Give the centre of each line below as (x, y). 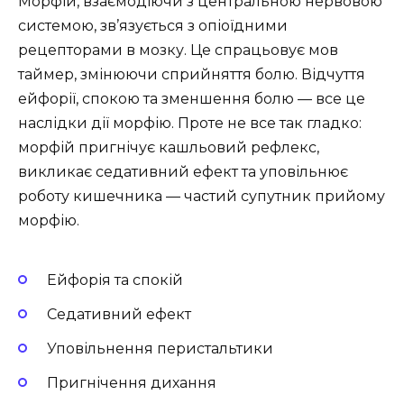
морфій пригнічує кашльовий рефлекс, (169, 148)
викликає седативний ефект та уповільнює (183, 172)
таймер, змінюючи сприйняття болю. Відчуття (192, 75)
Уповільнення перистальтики (160, 349)
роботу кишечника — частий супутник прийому (202, 197)
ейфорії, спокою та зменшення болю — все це (192, 99)
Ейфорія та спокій (115, 280)
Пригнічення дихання (132, 383)
